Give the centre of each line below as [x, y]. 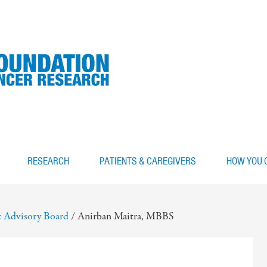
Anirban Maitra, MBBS [125, 217]
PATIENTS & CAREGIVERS [148, 161]
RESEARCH [48, 161]
